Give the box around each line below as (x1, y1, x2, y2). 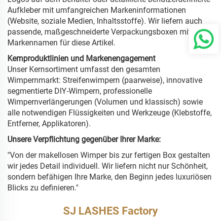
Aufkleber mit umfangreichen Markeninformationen (7, 5, 186, 15)
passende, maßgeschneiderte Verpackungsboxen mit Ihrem (7, 27, 213, 37)
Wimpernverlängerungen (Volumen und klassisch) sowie (7, 97, 203, 107)
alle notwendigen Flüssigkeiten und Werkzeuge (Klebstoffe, (7, 108, 212, 118)
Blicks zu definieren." (7, 183, 78, 193)
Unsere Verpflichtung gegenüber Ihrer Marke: (7, 135, 161, 145)
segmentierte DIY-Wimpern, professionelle (7, 86, 152, 96)
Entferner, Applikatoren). (7, 119, 91, 129)
